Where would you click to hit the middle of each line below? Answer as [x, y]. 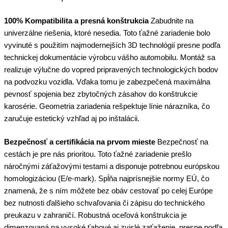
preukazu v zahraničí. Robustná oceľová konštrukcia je [95, 215]
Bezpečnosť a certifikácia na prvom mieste [80, 142]
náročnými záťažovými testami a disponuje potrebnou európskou [112, 166]
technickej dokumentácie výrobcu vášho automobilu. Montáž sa [110, 57]
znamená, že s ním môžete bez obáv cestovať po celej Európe [108, 191]
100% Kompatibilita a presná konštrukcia [76, 21]
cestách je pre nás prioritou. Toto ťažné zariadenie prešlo [98, 154]
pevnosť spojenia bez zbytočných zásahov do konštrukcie [101, 94]
